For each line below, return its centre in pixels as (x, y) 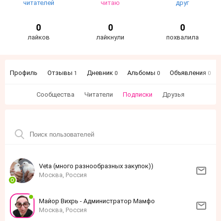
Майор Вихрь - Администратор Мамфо (97, 201)
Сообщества (55, 94)
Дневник (101, 73)
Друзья (173, 94)
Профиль (24, 73)
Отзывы (61, 73)
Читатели (99, 94)
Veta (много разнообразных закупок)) (96, 166)
